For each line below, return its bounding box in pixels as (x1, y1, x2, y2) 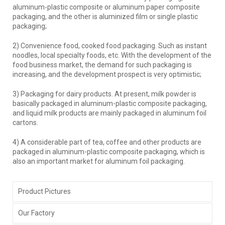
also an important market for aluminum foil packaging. (13, 157, 185, 165)
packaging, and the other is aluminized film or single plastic (13, 12, 198, 21)
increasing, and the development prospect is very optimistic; (13, 70, 201, 78)
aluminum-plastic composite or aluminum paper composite (13, 3, 200, 11)
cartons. (13, 118, 38, 127)
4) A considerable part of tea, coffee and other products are (13, 138, 201, 146)
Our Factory (18, 208, 55, 217)
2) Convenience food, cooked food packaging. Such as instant (13, 41, 207, 50)
